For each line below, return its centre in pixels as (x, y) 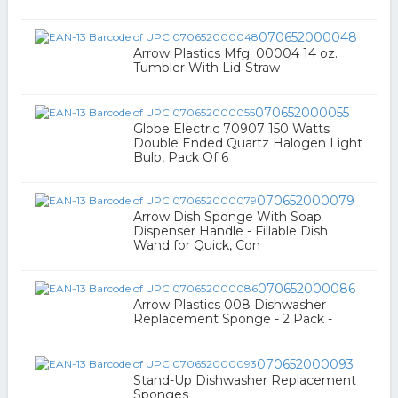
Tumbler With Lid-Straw (206, 68)
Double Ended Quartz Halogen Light (247, 143)
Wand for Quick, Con (196, 245)
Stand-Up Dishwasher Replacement (244, 380)
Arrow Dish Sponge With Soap (227, 217)
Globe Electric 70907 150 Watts (231, 129)
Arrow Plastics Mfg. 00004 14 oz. (235, 53)
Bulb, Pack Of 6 (180, 157)
